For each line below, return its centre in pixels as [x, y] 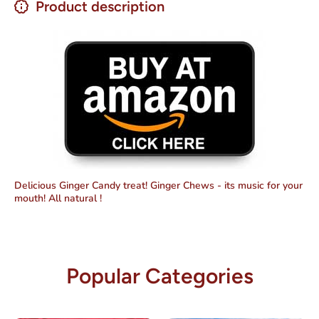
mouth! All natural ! [58, 198]
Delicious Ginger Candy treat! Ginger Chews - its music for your [158, 185]
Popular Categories [159, 276]
